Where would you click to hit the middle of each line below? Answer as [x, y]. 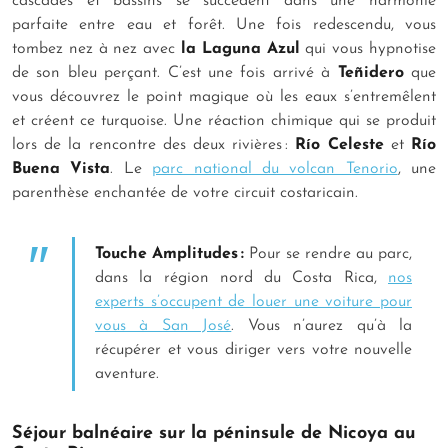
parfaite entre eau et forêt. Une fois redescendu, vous [224, 25]
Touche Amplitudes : [169, 254]
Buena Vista [61, 169]
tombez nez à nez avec [96, 49]
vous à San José [163, 326]
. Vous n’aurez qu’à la [322, 326]
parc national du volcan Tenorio [275, 169]
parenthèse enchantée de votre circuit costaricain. [187, 193]
